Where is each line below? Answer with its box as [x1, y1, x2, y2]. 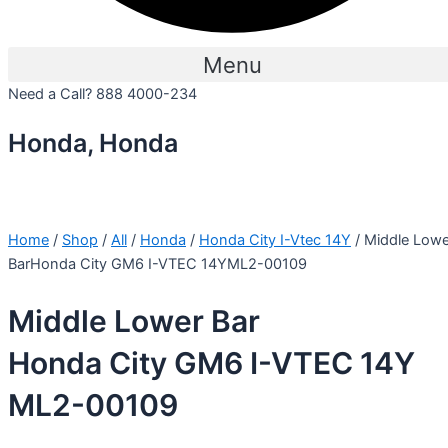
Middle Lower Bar [8, 303, 260, 340]
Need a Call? [8, 85, 96, 104]
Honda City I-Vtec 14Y [199, 230, 351, 249]
